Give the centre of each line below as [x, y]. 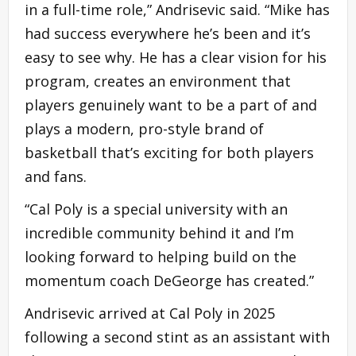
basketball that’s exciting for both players [169, 152]
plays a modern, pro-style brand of [144, 128]
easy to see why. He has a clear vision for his [176, 57]
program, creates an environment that [158, 81]
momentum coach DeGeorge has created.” [169, 280]
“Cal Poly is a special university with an [156, 209]
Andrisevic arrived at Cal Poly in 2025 [150, 313]
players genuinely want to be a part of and [171, 104]
